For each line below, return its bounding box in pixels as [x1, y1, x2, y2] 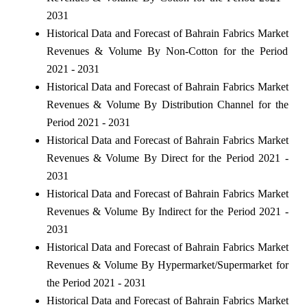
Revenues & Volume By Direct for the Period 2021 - [46, 151, 288, 164]
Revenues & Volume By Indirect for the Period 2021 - [46, 205, 288, 217]
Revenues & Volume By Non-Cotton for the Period [46, 45, 288, 57]
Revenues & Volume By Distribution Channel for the [46, 98, 288, 110]
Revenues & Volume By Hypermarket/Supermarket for [46, 258, 288, 271]
